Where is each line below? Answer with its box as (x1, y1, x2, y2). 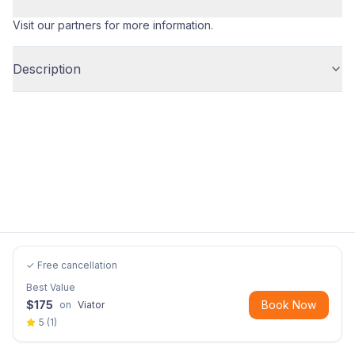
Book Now (261, 298, 316, 311)
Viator (78, 299, 105, 311)
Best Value (26, 281, 75, 293)
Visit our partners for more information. (13, 18, 213, 32)
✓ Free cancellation (26, 259, 117, 271)
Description (13, 61, 81, 77)
